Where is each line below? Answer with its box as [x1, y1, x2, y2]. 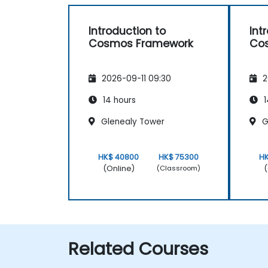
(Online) [102, 163, 135, 173]
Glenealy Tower [99, 115, 165, 127]
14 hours [100, 94, 136, 106]
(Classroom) [157, 163, 201, 173]
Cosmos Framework [89, 36, 193, 51]
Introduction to [89, 24, 166, 39]
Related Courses [68, 236, 208, 261]
